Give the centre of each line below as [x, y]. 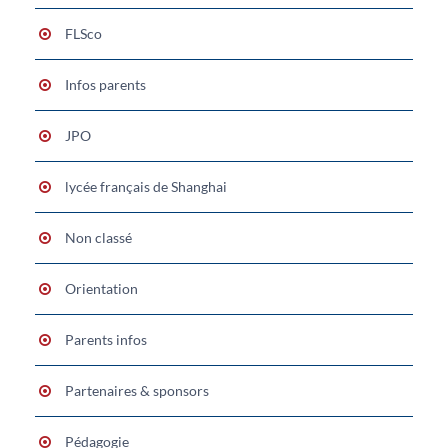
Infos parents [105, 84]
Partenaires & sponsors [137, 390]
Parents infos [106, 339]
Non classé [98, 237]
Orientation [101, 288]
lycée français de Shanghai [146, 186]
